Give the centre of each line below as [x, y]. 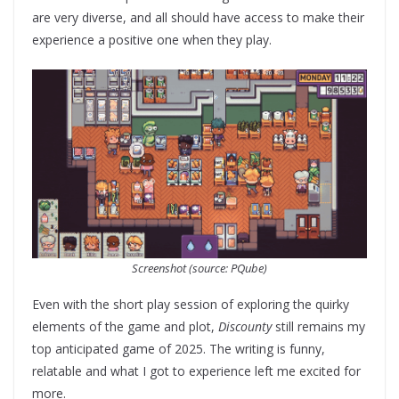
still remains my [318, 327]
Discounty [245, 327]
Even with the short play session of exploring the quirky [191, 305]
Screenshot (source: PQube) [199, 269]
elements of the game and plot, [125, 327]
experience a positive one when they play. [152, 40]
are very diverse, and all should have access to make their [198, 18]
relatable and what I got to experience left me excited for [196, 371]
